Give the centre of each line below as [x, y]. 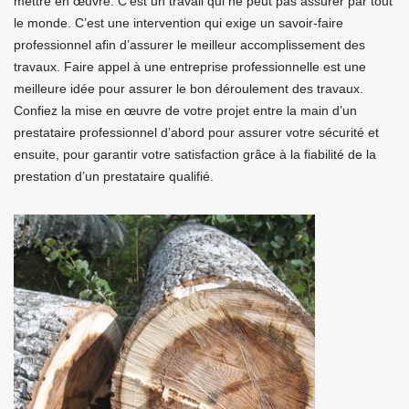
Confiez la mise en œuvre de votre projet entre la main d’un [185, 110]
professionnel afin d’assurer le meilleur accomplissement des [189, 45]
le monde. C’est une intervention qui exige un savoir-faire [178, 23]
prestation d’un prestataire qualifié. [114, 176]
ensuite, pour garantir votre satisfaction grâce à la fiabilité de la [195, 154]
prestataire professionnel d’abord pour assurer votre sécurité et [196, 132]
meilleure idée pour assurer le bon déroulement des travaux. [189, 89]
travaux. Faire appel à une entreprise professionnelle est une [190, 67]
